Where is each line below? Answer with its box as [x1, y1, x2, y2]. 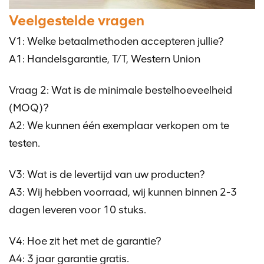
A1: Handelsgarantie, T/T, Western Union [9, 52, 200, 65]
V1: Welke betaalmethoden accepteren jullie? [9, 34, 224, 48]
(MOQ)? [9, 101, 49, 114]
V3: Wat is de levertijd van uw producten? [9, 167, 205, 181]
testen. [9, 136, 40, 150]
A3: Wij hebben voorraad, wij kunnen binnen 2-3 [9, 185, 237, 199]
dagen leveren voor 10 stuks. [9, 203, 146, 216]
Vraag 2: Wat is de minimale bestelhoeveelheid [9, 83, 232, 97]
